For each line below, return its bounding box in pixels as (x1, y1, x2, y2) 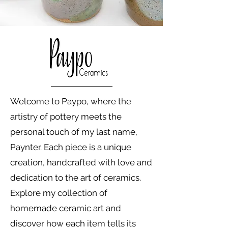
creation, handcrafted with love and (10, 157, 152, 167)
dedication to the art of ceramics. (10, 172, 141, 183)
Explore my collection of (10, 187, 107, 198)
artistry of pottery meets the (10, 111, 122, 122)
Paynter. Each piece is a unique (10, 141, 131, 152)
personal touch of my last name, (10, 126, 137, 137)
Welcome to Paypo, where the (10, 96, 131, 106)
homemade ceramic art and (10, 203, 121, 213)
